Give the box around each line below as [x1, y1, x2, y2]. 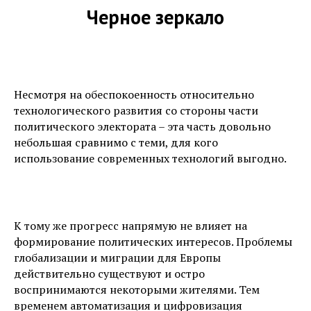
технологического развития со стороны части [14, 103, 258, 118]
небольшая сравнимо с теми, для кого [14, 135, 218, 150]
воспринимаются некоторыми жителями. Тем [14, 282, 260, 297]
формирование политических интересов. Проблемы [14, 234, 292, 249]
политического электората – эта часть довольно [14, 119, 271, 134]
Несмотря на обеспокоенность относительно [14, 87, 254, 102]
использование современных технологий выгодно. [14, 151, 287, 166]
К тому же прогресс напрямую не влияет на [14, 218, 247, 233]
